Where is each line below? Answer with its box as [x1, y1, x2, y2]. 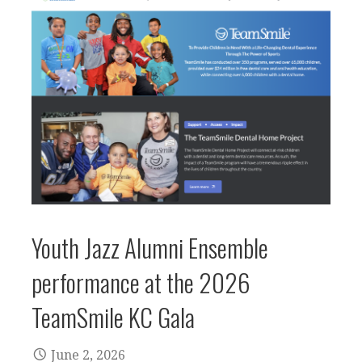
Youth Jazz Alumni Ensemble [32, 228, 268, 266]
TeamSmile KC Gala [32, 297, 195, 335]
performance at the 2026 [32, 263, 250, 301]
